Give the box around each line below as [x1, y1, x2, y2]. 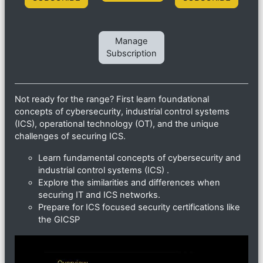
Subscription [106, 48, 157, 59]
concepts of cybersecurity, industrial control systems [15, 106, 230, 117]
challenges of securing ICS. [15, 130, 126, 141]
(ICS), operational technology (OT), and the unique [15, 118, 219, 129]
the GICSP [38, 214, 80, 225]
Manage [114, 35, 148, 46]
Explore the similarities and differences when [38, 177, 220, 188]
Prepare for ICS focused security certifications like [38, 201, 240, 213]
